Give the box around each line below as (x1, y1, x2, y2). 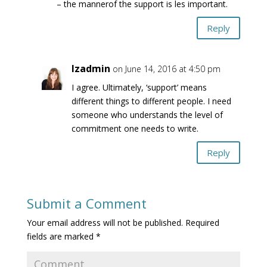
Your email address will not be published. (26, 217, 183, 228)
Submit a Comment (26, 194, 147, 212)
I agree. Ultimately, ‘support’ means (71, 82, 207, 93)
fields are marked (26, 231, 96, 242)
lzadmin (71, 62, 110, 75)
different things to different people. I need (71, 95, 231, 107)
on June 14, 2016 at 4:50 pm (112, 63, 221, 74)
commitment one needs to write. (71, 123, 198, 134)
